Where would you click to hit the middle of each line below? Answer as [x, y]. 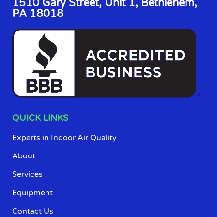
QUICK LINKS [40, 117]
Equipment [32, 193]
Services [27, 174]
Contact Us [33, 211]
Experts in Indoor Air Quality [64, 137]
